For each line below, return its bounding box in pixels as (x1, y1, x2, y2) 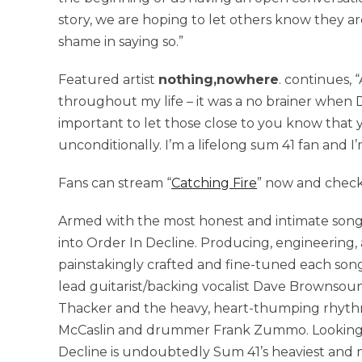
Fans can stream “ (58, 175, 171, 191)
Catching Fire (171, 175, 257, 191)
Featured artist (58, 71, 158, 87)
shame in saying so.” (58, 33, 183, 49)
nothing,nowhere (158, 71, 279, 87)
